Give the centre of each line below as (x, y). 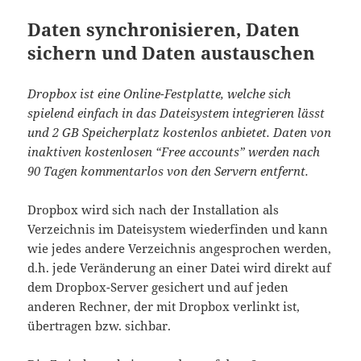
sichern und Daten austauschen (172, 52)
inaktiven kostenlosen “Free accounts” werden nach (174, 151)
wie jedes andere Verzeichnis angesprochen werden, (180, 248)
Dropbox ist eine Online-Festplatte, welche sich (160, 93)
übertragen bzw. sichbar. (100, 325)
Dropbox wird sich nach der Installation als (154, 209)
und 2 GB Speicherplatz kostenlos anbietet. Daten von (180, 132)
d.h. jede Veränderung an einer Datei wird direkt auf (180, 267)
